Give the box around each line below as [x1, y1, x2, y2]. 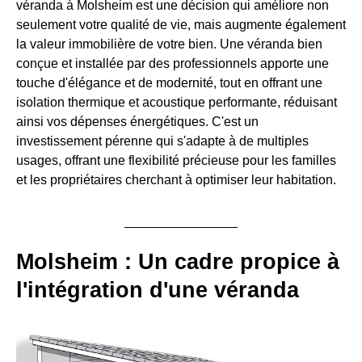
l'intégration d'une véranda [16, 277, 299, 302]
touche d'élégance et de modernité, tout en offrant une [16, 75, 322, 90]
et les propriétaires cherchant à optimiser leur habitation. [16, 172, 336, 187]
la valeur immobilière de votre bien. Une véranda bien [16, 36, 322, 51]
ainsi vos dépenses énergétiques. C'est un [16, 114, 259, 128]
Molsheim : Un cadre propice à [16, 249, 339, 274]
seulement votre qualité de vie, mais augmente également [16, 17, 346, 32]
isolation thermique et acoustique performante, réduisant [16, 95, 337, 109]
